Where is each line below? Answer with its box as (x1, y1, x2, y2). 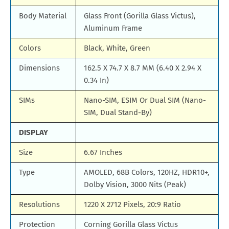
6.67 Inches (84, 148, 122, 157)
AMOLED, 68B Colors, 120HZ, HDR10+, (84, 168, 210, 177)
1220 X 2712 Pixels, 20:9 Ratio (84, 200, 181, 210)
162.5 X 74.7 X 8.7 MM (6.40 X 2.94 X (84, 63, 201, 73)
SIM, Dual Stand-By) (84, 108, 152, 118)
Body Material (19, 11, 66, 21)
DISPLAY (19, 128, 48, 138)
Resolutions (19, 200, 60, 210)
